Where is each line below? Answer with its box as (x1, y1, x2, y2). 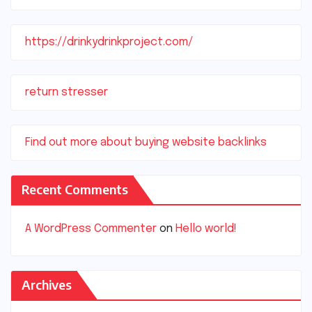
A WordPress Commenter (25, 222, 157, 235)
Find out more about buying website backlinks (25, 136, 267, 148)
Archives (22, 276, 72, 292)
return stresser (25, 86, 108, 98)
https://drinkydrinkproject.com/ (25, 36, 193, 48)
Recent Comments (22, 180, 128, 197)
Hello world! (175, 222, 237, 235)
